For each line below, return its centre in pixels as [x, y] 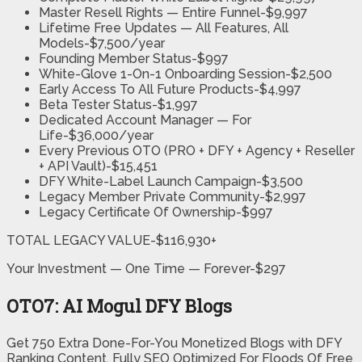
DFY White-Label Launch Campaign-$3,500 [171, 182]
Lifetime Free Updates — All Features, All [164, 28]
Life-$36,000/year [96, 136]
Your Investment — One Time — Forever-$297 [146, 269]
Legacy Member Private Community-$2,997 [173, 197]
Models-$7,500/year [102, 44]
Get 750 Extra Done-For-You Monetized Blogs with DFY [174, 343]
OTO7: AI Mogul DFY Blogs [119, 306]
